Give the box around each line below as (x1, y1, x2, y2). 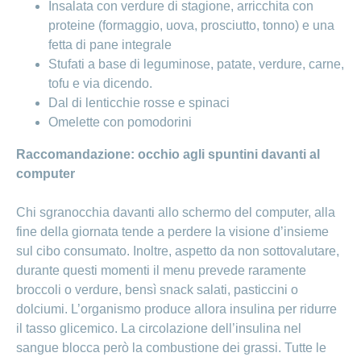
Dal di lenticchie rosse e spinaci (48, 96, 230, 110)
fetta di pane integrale (48, 38, 172, 52)
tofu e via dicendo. (48, 77, 152, 91)
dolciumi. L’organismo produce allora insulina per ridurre (16, 302, 337, 317)
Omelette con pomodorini (48, 115, 192, 130)
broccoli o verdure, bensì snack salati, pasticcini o (16, 283, 298, 297)
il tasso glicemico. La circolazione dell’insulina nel (16, 322, 301, 336)
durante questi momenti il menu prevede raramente (16, 263, 306, 278)
